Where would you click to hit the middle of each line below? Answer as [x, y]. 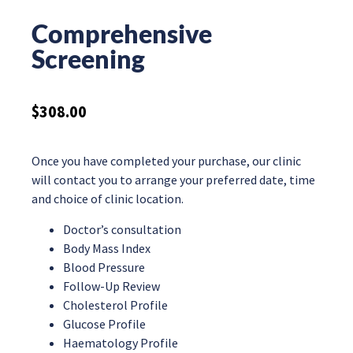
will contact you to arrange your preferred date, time [173, 180]
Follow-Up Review [111, 286]
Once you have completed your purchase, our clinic [166, 161]
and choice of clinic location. [108, 199]
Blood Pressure [104, 267]
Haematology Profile [121, 342]
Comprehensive [122, 33]
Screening [88, 58]
